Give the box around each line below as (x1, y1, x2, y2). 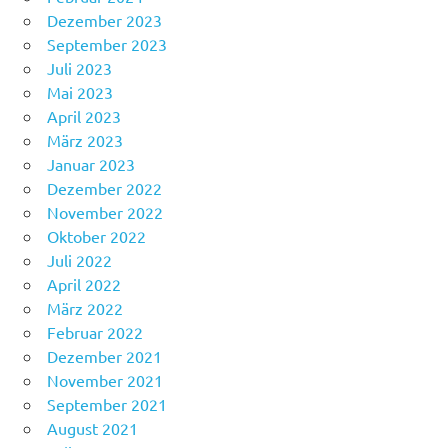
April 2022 (47, 273, 121, 294)
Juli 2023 (47, 57, 112, 78)
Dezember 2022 (47, 177, 162, 198)
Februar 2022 (47, 321, 143, 342)
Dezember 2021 (47, 345, 162, 366)
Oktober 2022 (47, 225, 146, 246)
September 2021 (47, 393, 167, 414)
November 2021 (47, 369, 163, 390)
